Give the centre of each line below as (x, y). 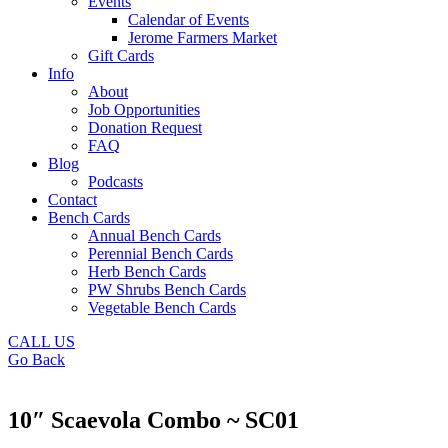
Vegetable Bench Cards (162, 307)
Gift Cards (121, 55)
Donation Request (145, 127)
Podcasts (115, 181)
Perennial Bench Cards (160, 253)
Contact (72, 199)
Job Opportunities (144, 109)
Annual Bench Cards (154, 235)
